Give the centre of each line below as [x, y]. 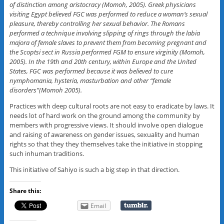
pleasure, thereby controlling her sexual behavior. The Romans [97, 24]
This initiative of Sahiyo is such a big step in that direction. [94, 170]
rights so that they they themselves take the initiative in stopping [106, 144]
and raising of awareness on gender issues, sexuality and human [104, 135]
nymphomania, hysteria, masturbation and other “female [90, 81]
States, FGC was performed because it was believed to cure [91, 71]
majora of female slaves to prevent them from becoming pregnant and [108, 43]
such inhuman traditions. [46, 154]
